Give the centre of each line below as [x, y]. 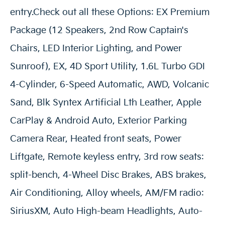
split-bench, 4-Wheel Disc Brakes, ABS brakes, [108, 175]
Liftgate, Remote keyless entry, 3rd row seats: [107, 157]
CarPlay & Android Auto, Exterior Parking [98, 121]
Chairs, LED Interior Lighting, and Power [96, 49]
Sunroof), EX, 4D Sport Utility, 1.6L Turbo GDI [107, 67]
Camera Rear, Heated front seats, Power [96, 139]
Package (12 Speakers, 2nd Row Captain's [99, 31]
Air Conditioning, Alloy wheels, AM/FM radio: [107, 193]
